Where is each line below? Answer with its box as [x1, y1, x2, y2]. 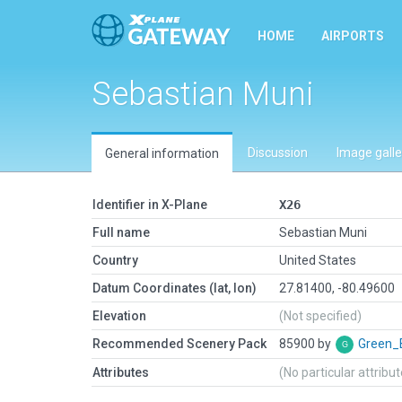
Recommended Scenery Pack [92, 336, 267, 351]
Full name [92, 225, 150, 240]
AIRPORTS [321, 29, 384, 43]
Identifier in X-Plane [92, 197, 207, 212]
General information [105, 146, 219, 161]
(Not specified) [279, 309, 362, 323]
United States [279, 253, 356, 267]
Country [92, 253, 138, 267]
